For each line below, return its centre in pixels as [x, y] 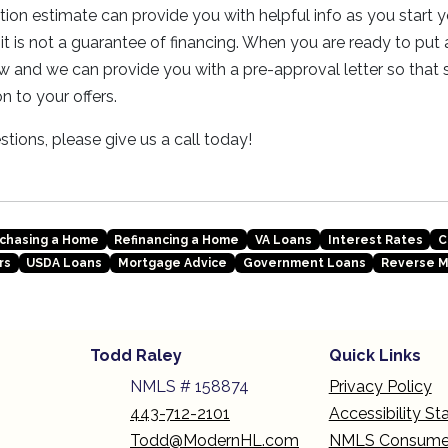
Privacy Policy [380, 387]
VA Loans [283, 239]
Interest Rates [375, 239]
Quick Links [374, 356]
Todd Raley [136, 356]
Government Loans [304, 263]
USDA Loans [64, 263]
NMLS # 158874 [189, 387]
